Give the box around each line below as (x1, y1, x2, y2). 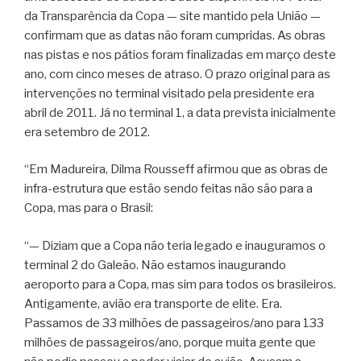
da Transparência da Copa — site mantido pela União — (24, 8, 321, 23)
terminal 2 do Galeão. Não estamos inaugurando (24, 257, 286, 272)
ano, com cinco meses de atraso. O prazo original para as (24, 66, 330, 81)
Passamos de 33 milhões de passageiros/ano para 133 (24, 315, 324, 330)
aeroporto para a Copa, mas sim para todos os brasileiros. (24, 276, 336, 292)
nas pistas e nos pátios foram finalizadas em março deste (24, 47, 336, 62)
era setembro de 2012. (24, 124, 150, 139)
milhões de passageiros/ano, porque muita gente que (24, 334, 316, 350)
